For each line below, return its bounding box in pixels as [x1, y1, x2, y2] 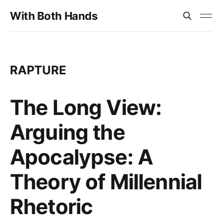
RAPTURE [10, 63, 66, 77]
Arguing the [10, 119, 125, 145]
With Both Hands [10, 9, 98, 22]
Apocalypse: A [10, 144, 153, 169]
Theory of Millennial [10, 169, 202, 194]
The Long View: [10, 95, 162, 120]
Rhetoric [10, 194, 93, 219]
